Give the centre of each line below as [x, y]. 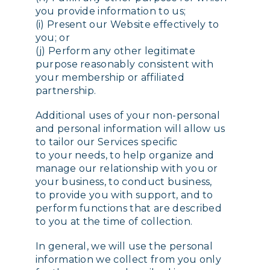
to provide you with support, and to [124, 195]
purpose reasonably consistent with [124, 64]
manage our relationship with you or [127, 168]
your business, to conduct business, [124, 181]
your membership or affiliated [110, 77]
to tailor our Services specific [106, 142]
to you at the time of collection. [114, 221]
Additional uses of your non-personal [128, 115]
